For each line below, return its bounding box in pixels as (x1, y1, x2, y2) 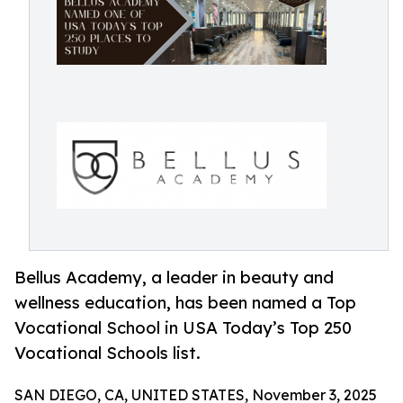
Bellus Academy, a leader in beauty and (14, 267, 334, 288)
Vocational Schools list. (14, 343, 201, 363)
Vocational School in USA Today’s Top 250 (14, 318, 352, 338)
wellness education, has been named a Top (14, 292, 356, 313)
